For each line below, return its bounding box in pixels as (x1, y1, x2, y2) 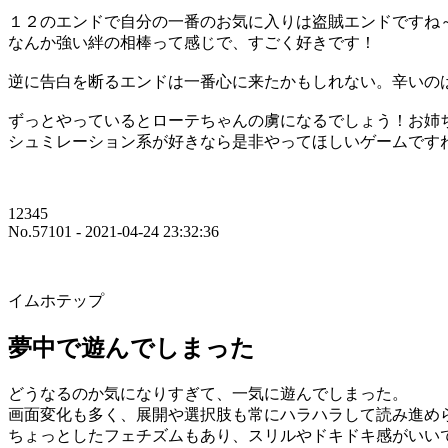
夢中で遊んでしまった (8, 334, 255, 361)
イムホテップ (8, 291, 104, 309)
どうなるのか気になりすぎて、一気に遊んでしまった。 (8, 384, 408, 402)
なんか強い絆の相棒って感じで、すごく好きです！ (8, 33, 376, 51)
